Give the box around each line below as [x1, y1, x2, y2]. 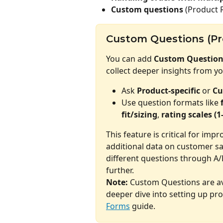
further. [106, 165, 134, 176]
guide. [130, 201, 155, 212]
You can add [106, 53, 154, 64]
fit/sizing [121, 109, 157, 120]
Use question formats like [121, 97, 221, 109]
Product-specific [137, 85, 200, 96]
